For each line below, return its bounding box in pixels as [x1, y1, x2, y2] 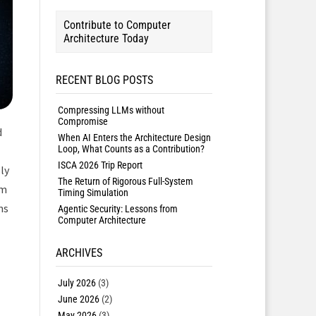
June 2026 [57, 293, 99, 305]
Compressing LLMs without [57, 104, 164, 116]
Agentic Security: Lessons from [57, 203, 178, 214]
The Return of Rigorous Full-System [57, 176, 193, 187]
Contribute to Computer [63, 18, 171, 32]
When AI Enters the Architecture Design [57, 132, 211, 143]
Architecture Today [63, 32, 149, 45]
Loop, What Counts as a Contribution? [57, 143, 205, 154]
